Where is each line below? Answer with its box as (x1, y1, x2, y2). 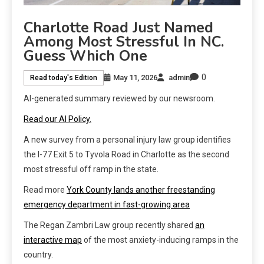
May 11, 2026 (113, 72, 157, 82)
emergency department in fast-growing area (24, 200, 190, 210)
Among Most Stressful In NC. (24, 32, 224, 52)
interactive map (24, 235, 82, 245)
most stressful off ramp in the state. (24, 164, 159, 174)
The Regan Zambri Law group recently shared (24, 220, 195, 230)
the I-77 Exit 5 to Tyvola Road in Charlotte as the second (24, 150, 229, 160)
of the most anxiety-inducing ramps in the (82, 235, 239, 245)
